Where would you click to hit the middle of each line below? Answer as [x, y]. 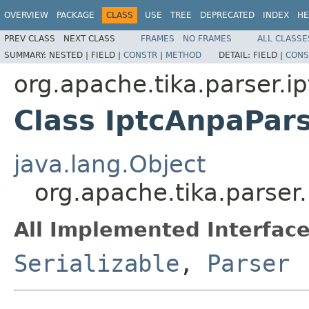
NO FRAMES [207, 38]
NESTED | [70, 55]
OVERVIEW [26, 15]
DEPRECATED [227, 15]
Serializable [97, 263]
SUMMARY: [27, 55]
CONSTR [140, 55]
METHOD [183, 55]
